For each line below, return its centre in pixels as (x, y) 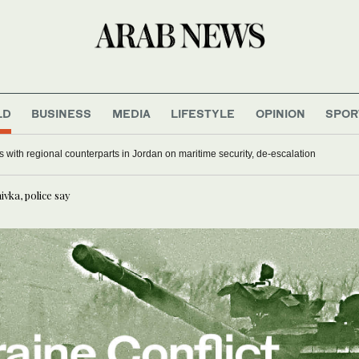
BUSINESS (62, 113)
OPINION (280, 113)
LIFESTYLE (203, 113)
